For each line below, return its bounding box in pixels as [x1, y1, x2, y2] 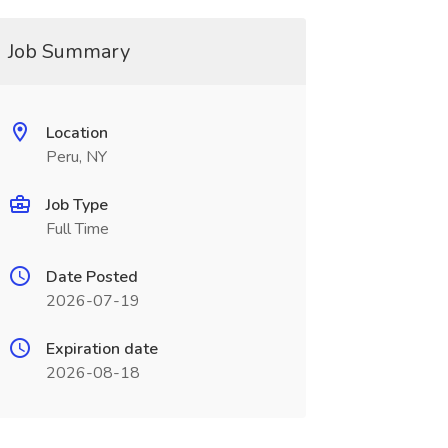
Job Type [45, 194, 108, 216]
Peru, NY [45, 146, 107, 168]
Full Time [45, 218, 109, 240]
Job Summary [7, 38, 130, 65]
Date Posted [45, 266, 138, 288]
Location [45, 122, 108, 144]
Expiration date [45, 338, 158, 360]
